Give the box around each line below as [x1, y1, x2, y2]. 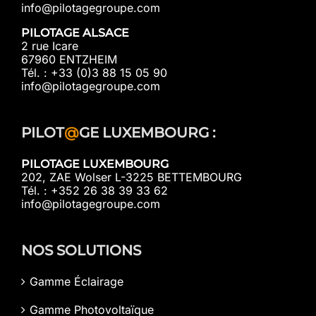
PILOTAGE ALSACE [21, 25, 129, 39]
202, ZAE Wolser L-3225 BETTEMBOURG [21, 169, 242, 184]
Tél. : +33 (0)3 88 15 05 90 [21, 65, 167, 80]
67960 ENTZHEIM [21, 51, 117, 66]
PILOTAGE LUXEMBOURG [21, 157, 169, 171]
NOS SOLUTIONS [21, 241, 141, 259]
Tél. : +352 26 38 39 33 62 [21, 183, 168, 197]
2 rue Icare [21, 38, 78, 53]
